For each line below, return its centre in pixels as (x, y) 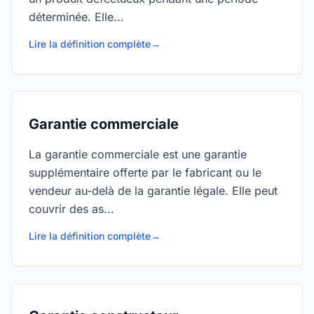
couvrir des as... (71, 209)
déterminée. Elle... (76, 17)
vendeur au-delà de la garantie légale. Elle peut (153, 191)
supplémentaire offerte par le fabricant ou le (145, 172)
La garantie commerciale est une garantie (138, 154)
